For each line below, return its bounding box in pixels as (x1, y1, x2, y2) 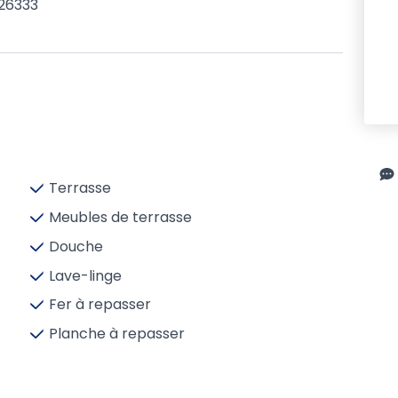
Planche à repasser (48, 323, 185, 345)
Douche (48, 235, 103, 257)
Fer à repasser (48, 294, 151, 315)
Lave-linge (48, 265, 122, 286)
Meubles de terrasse (48, 206, 192, 227)
